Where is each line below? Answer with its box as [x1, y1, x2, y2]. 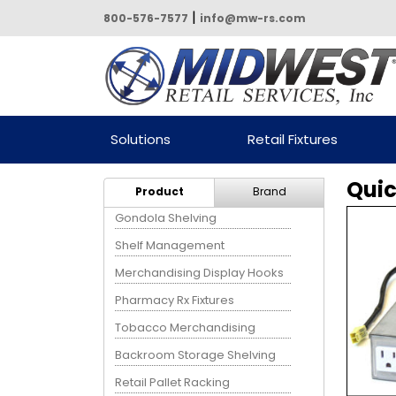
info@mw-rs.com [200, 11, 306, 26]
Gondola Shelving [115, 209, 217, 226]
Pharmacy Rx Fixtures [115, 291, 235, 308]
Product [134, 183, 184, 199]
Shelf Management [115, 236, 225, 254]
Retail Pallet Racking [115, 373, 231, 391]
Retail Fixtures [247, 129, 338, 148]
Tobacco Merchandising [115, 318, 256, 336]
